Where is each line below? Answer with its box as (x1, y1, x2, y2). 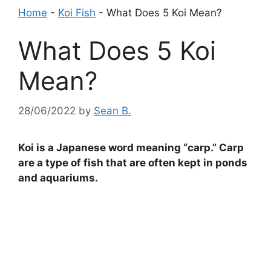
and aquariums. (18, 171, 98, 184)
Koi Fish (58, 6, 96, 19)
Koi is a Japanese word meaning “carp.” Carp (18, 141, 244, 154)
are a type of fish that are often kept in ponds (18, 156, 247, 169)
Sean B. (94, 104, 131, 117)
